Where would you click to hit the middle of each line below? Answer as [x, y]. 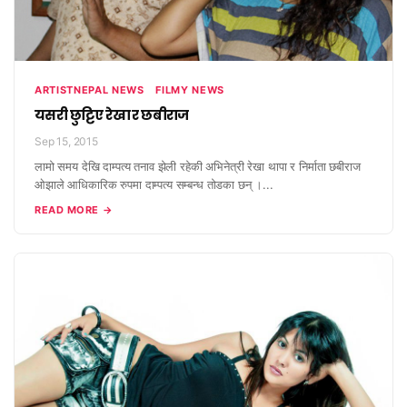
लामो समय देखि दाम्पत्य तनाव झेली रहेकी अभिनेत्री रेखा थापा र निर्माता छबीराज [198, 167]
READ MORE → [74, 210]
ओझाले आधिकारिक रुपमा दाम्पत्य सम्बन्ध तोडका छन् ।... [154, 185]
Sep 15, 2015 [66, 142]
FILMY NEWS [190, 90]
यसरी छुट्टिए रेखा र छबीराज [112, 115]
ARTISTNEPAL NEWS [89, 90]
